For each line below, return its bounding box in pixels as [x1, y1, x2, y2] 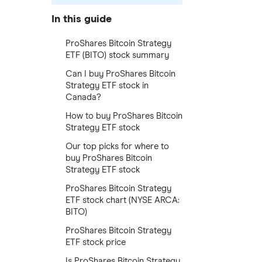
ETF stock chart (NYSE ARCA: [65, 196, 180, 205]
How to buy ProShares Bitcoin [65, 112, 182, 120]
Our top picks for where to [65, 142, 169, 151]
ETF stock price [65, 238, 126, 247]
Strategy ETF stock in [65, 81, 149, 90]
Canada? [65, 93, 101, 102]
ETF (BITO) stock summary [65, 51, 169, 60]
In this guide [51, 13, 112, 25]
